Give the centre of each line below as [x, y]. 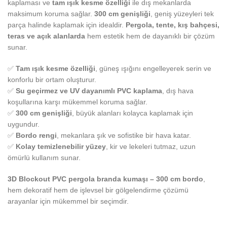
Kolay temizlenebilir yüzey [61, 146]
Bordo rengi [36, 135]
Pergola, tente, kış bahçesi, [173, 25]
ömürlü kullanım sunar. [44, 157]
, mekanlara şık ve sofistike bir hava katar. [124, 135]
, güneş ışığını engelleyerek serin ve [153, 68]
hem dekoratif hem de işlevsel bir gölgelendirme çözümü [98, 190]
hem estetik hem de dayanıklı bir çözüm [150, 36]
